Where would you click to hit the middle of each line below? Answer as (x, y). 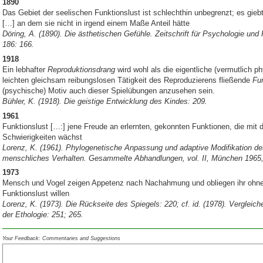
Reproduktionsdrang (81, 69)
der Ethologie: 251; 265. (43, 215)
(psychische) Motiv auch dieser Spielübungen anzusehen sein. (109, 90)
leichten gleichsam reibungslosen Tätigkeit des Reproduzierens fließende (127, 80)
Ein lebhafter (25, 69)
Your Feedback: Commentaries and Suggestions (61, 239)
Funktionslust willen (36, 194)
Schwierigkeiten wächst (42, 137)
